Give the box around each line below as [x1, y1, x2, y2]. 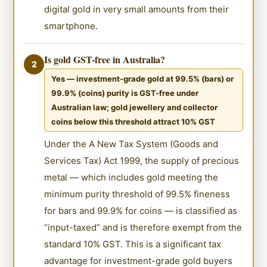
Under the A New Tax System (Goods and [44, 138, 219, 150]
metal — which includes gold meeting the [44, 171, 219, 183]
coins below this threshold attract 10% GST [51, 116, 216, 126]
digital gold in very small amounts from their [44, 3, 229, 15]
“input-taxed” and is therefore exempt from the [44, 221, 243, 233]
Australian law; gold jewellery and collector [51, 102, 218, 112]
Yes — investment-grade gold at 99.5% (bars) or [51, 73, 234, 83]
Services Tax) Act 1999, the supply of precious [44, 154, 240, 166]
